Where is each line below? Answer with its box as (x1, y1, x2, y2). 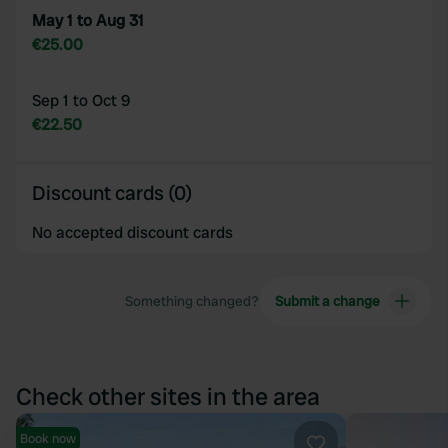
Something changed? (124, 292, 259, 310)
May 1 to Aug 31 (32, 10, 144, 31)
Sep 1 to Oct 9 (32, 90, 130, 111)
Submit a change (274, 292, 380, 310)
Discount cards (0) (32, 180, 192, 206)
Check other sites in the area (16, 381, 320, 412)
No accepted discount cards (32, 222, 233, 243)
